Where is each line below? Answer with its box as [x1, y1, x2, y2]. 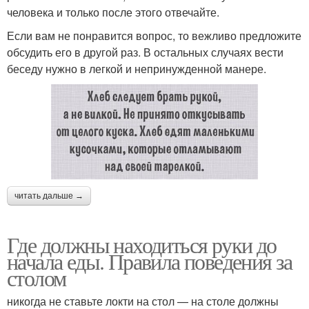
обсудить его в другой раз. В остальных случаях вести [7, 43, 283, 60]
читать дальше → [14, 190, 83, 201]
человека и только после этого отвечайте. [7, 3, 219, 20]
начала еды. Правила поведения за [7, 246, 292, 276]
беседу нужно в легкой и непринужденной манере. [7, 60, 266, 77]
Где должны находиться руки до [7, 229, 277, 259]
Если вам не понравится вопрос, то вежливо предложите [7, 27, 301, 43]
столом [7, 262, 66, 292]
